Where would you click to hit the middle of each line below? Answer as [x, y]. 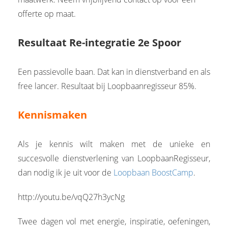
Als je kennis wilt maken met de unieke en [114, 144]
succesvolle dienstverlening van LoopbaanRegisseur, [114, 158]
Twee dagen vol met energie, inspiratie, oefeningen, [114, 221]
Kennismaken [52, 115]
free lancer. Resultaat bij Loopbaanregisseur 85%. [107, 86]
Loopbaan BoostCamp [153, 172]
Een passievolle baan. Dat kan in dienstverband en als [114, 72]
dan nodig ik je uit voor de [66, 172]
